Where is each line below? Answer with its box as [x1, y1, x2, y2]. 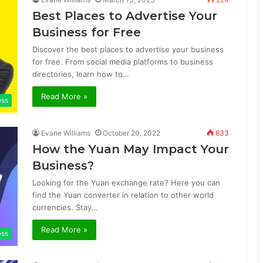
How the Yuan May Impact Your [32, 142, 229, 157]
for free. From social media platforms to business [32, 57, 213, 67]
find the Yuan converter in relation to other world [32, 190, 214, 200]
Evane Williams [41, 129, 90, 138]
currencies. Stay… [32, 203, 97, 213]
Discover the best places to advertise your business [32, 45, 224, 55]
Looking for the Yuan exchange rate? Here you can [32, 178, 220, 188]
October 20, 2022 [103, 129, 160, 138]
